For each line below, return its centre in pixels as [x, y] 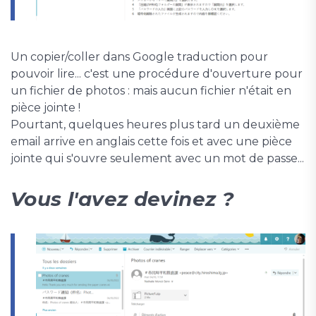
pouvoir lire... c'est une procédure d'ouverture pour [157, 74]
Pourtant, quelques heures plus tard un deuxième [155, 125]
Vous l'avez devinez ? [122, 199]
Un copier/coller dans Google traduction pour [139, 57]
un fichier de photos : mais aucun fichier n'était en [151, 91]
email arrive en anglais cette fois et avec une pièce [151, 142]
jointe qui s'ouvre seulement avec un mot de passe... [157, 159]
